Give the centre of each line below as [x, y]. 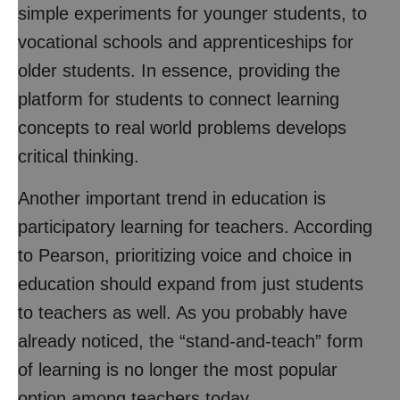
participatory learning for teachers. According [195, 227]
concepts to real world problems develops [182, 128]
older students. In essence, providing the [179, 71]
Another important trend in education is [172, 198]
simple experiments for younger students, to [192, 13]
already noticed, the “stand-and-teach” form [191, 341]
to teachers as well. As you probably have [183, 312]
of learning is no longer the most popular [178, 370]
